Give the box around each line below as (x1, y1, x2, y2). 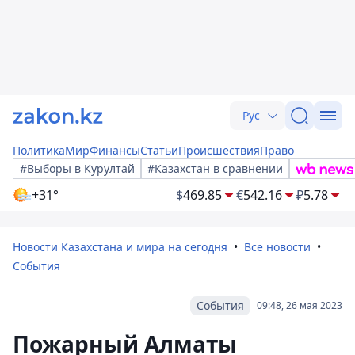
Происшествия (178, 143, 260, 158)
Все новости (244, 239, 311, 254)
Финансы (90, 143, 140, 158)
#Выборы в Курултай (20, 161, 135, 176)
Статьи (140, 143, 178, 158)
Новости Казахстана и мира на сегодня (13, 239, 227, 254)
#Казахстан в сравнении (147, 161, 283, 176)
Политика (13, 143, 65, 158)
